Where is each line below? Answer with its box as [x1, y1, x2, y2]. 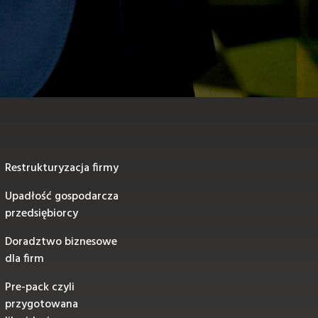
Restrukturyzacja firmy [5, 159, 119, 177]
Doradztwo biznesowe [5, 233, 118, 251]
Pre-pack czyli [5, 278, 75, 297]
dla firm [5, 250, 45, 268]
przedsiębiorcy [5, 204, 79, 223]
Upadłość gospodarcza [5, 187, 119, 206]
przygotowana [5, 295, 79, 314]
